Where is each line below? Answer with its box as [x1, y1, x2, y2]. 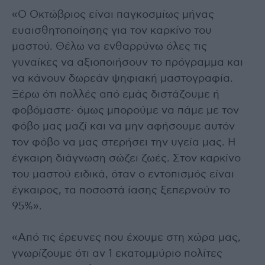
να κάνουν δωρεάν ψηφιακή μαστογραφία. [12, 73, 233, 84]
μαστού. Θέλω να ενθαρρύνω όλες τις [12, 41, 207, 52]
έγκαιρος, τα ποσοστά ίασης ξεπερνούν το [12, 185, 230, 196]
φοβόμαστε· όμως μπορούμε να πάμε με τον [12, 105, 239, 116]
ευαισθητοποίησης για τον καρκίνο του [12, 25, 212, 36]
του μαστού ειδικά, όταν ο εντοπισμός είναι [12, 169, 234, 180]
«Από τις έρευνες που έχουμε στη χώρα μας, [12, 232, 241, 243]
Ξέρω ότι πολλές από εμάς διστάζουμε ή [12, 89, 219, 100]
